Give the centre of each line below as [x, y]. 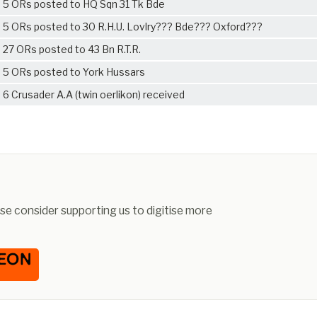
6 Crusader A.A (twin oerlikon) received [94, 94]
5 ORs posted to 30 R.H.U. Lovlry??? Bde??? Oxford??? [133, 26]
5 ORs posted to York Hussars [74, 71]
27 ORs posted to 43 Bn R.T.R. [72, 49]
